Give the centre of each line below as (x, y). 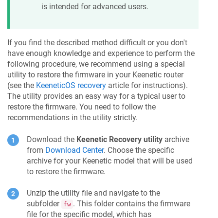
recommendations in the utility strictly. (73, 118)
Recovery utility (135, 139)
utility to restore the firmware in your (70, 75)
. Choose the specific (139, 150)
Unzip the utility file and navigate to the (93, 193)
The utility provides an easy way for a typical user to (96, 96)
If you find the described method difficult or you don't (97, 43)
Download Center (74, 150)
